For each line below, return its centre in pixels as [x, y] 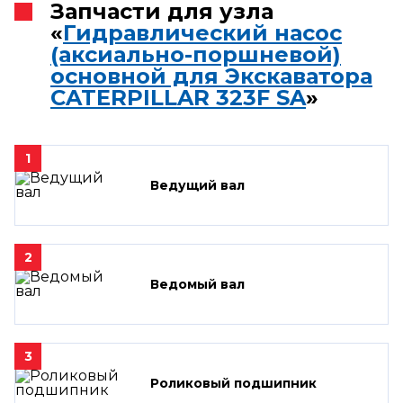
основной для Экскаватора [211, 76]
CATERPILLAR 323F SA [178, 97]
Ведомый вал [197, 284]
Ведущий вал [197, 185]
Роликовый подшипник [233, 383]
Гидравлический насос [202, 32]
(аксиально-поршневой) [196, 54]
